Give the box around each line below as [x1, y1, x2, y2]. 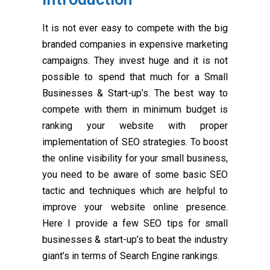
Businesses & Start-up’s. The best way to [42, 87, 228, 99]
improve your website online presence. [42, 201, 228, 213]
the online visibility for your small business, [42, 152, 228, 165]
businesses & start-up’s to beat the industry [42, 234, 228, 246]
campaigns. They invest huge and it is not [42, 55, 228, 67]
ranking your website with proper [42, 120, 228, 132]
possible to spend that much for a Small [42, 71, 228, 83]
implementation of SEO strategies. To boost [42, 136, 228, 148]
